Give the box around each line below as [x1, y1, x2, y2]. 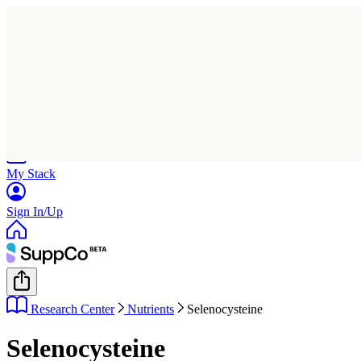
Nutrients [127, 302, 174, 316]
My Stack [6, 167, 56, 180]
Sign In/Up [6, 205, 63, 218]
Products [6, 128, 51, 142]
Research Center [31, 302, 114, 316]
